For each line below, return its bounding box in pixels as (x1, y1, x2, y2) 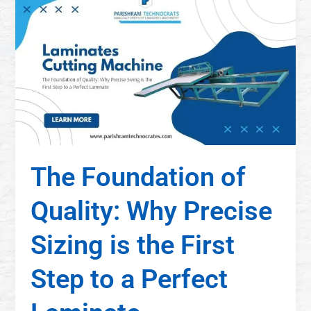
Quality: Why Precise (31, 195, 273, 226)
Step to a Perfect (31, 263, 228, 294)
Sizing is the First (31, 229, 235, 260)
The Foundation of (31, 161, 246, 192)
